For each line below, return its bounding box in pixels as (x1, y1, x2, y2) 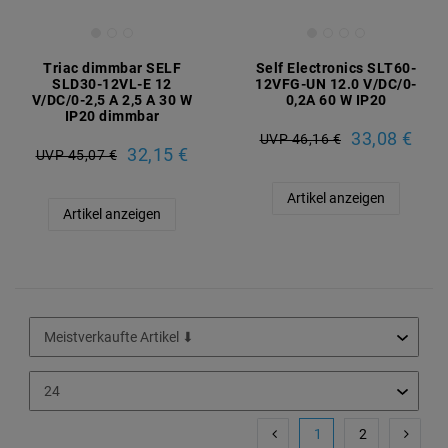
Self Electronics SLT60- (255, 60, 417, 77)
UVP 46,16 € (259, 130, 341, 147)
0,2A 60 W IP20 (285, 92, 387, 109)
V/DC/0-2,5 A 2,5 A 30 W (31, 92, 193, 109)
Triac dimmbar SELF (43, 60, 181, 77)
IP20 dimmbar (64, 108, 160, 125)
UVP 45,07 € (35, 146, 117, 163)
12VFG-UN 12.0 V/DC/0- (255, 76, 417, 93)
